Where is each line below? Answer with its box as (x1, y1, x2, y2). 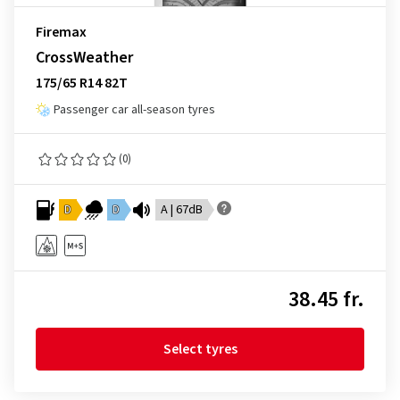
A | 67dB (161, 201, 203, 219)
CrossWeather (36, 46, 133, 69)
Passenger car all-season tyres (54, 101, 215, 119)
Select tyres (162, 339, 237, 359)
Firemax (36, 22, 87, 42)
